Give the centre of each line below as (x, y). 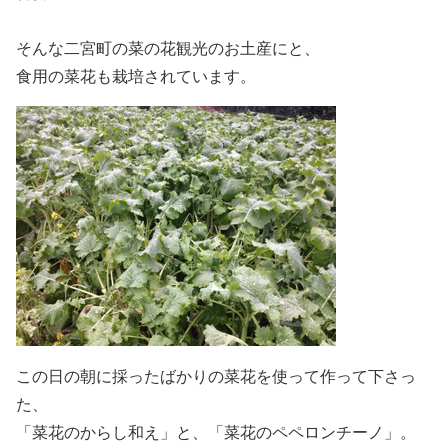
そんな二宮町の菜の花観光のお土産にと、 (168, 48)
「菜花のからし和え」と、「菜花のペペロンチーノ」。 (216, 432)
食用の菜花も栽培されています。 (136, 76)
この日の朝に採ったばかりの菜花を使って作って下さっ (216, 376)
